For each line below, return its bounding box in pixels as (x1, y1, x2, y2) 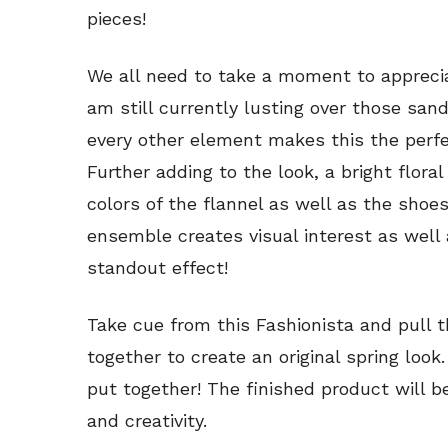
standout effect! (87, 256, 228, 278)
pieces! (87, 7, 146, 29)
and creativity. (87, 409, 207, 431)
